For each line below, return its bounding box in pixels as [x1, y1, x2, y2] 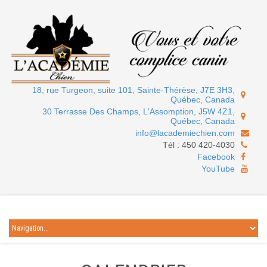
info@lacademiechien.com [135, 128, 235, 138]
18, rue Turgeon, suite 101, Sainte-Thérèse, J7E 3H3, [32, 85, 235, 95]
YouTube [201, 164, 235, 174]
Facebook [197, 152, 235, 162]
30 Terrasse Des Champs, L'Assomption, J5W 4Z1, [42, 107, 235, 117]
